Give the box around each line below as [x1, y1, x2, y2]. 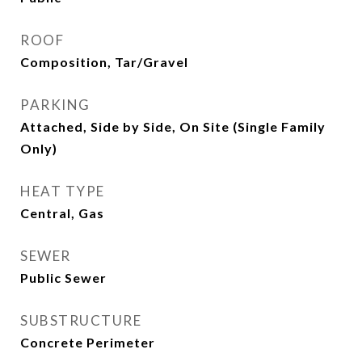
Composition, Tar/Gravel [20, 54, 188, 69]
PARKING [20, 96, 90, 113]
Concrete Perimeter [20, 335, 155, 350]
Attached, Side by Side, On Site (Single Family [20, 119, 326, 134]
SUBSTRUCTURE [20, 312, 141, 329]
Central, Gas [20, 205, 104, 221]
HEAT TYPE [20, 183, 105, 200]
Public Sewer [20, 270, 107, 285]
